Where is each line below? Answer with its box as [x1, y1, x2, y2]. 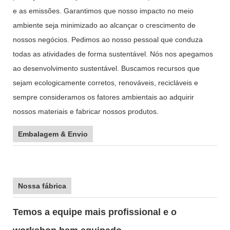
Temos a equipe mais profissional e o [13, 206, 177, 217]
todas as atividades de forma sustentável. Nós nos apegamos [13, 49, 213, 58]
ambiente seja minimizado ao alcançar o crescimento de [13, 21, 196, 29]
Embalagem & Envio [18, 129, 88, 138]
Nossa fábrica [18, 181, 66, 190]
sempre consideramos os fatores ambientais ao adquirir [13, 92, 194, 101]
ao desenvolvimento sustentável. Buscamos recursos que [13, 64, 200, 72]
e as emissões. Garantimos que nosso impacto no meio [13, 6, 194, 15]
